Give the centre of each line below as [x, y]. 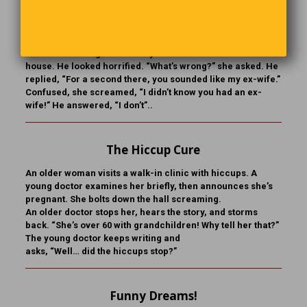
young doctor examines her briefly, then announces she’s [149, 186]
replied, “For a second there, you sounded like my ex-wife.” [152, 79]
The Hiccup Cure [153, 149]
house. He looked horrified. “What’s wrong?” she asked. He [151, 66]
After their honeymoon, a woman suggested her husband [148, 40]
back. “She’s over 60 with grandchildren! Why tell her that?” [152, 225]
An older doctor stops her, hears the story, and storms [141, 212]
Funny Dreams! [153, 295]
